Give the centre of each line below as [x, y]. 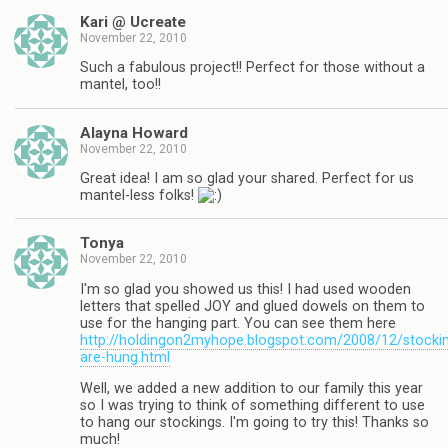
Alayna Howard [134, 132]
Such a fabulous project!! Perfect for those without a [252, 68]
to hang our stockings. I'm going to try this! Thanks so [254, 423]
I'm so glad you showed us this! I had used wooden [245, 289]
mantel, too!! [120, 85]
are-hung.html [125, 357]
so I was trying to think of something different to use [252, 406]
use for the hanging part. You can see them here [238, 323]
